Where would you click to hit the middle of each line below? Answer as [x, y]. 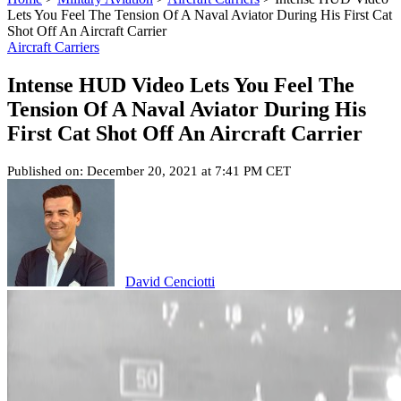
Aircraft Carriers [53, 47]
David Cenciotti [170, 281]
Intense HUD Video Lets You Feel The [181, 85]
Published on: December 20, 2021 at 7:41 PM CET [149, 171]
